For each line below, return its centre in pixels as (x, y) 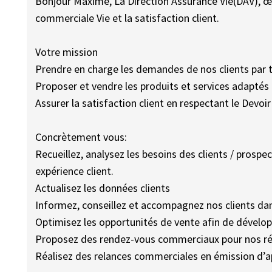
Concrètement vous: (81, 137)
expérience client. (75, 171)
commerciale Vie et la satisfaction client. (127, 18)
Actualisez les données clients (103, 188)
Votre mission (67, 52)
